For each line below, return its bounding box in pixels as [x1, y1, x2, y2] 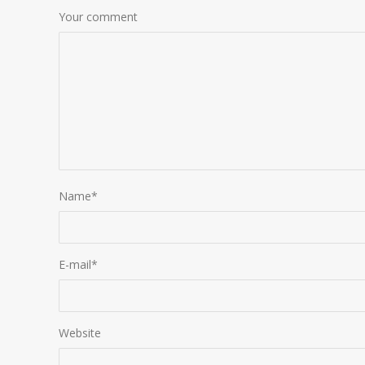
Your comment [59, 8, 138, 24]
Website [59, 324, 101, 341]
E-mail [59, 256, 91, 272]
